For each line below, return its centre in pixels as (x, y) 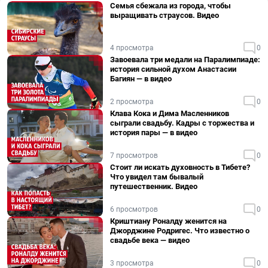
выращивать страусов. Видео (165, 15)
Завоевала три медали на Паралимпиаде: (185, 60)
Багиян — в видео (141, 79)
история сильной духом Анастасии (173, 69)
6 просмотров (134, 209)
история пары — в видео (154, 133)
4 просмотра (132, 48)
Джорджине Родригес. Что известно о (180, 231)
